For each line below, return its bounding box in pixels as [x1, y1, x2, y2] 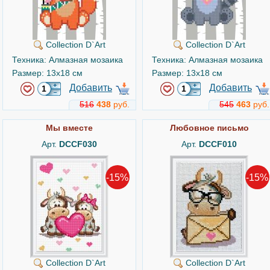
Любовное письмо [169, 123, 249, 133]
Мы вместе [46, 123, 93, 133]
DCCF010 [199, 139, 237, 149]
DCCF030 [59, 139, 97, 149]
